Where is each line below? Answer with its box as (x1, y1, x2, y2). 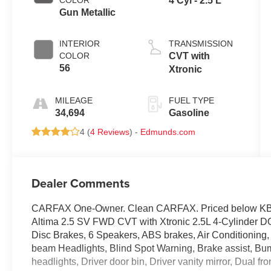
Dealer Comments (31, 174, 131, 192)
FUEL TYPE (168, 96, 214, 106)
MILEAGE (55, 96, 93, 106)
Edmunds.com (140, 127, 196, 137)
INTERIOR (59, 39, 100, 49)
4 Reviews (90, 127, 130, 137)
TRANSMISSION (168, 39, 233, 49)
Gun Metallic (59, 7, 116, 18)
